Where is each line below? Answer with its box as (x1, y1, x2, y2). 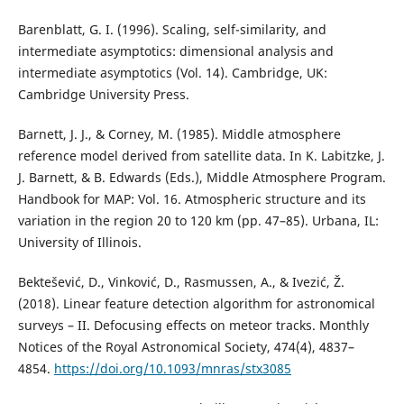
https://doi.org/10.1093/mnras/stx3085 (53, 360, 291, 378)
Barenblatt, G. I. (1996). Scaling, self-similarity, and (17, 21, 326, 39)
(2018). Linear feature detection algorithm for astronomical (17, 295, 375, 313)
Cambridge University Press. (17, 86, 189, 104)
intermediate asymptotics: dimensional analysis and (17, 42, 334, 60)
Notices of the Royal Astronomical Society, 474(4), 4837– (17, 338, 354, 356)
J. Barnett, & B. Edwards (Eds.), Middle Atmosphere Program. (17, 169, 386, 187)
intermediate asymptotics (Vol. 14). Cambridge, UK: (17, 64, 327, 82)
